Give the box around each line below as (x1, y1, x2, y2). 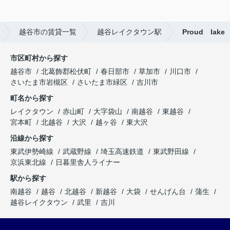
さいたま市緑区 (77, 78, 127, 86)
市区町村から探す (10, 53, 68, 62)
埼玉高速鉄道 (101, 147, 146, 156)
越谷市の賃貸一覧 (19, 27, 76, 36)
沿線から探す (10, 133, 53, 142)
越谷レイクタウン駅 (97, 27, 162, 36)
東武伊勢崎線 (10, 147, 55, 156)
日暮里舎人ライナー (55, 158, 120, 166)
